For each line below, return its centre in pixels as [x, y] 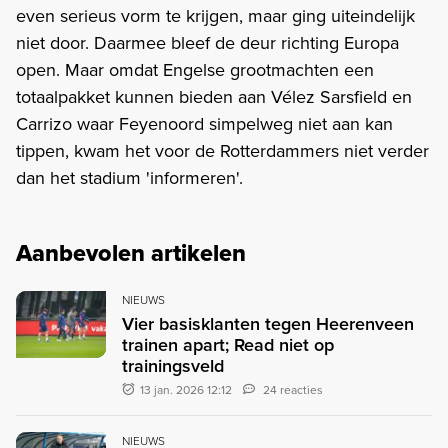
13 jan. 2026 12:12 [186, 389]
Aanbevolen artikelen [131, 252]
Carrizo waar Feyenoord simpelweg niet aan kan [204, 123]
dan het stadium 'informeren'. [129, 177]
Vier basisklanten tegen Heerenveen [268, 323]
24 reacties [293, 389]
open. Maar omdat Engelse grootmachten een [195, 69]
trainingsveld [173, 365]
